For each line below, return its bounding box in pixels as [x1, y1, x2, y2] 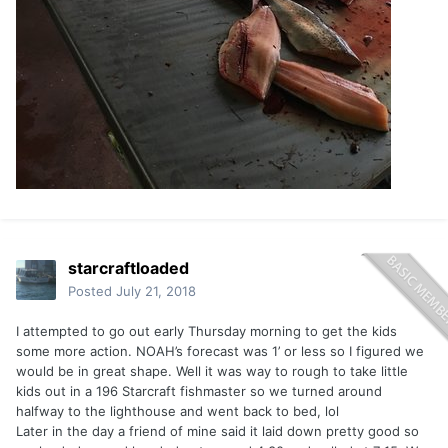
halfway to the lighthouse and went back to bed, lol [16, 403, 339, 420]
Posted [68, 283, 116, 300]
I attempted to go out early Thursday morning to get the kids [16, 323, 397, 340]
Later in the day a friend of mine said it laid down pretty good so [16, 423, 419, 440]
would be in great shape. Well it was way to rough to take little [16, 363, 408, 380]
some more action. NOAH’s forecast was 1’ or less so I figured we [16, 343, 424, 360]
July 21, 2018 [116, 283, 196, 300]
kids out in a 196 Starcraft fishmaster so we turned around [16, 383, 382, 400]
